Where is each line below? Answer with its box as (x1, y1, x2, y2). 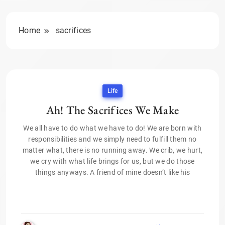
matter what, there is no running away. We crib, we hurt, (22, 146, 203, 155)
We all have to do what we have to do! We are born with (23, 124, 202, 133)
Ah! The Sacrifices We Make (46, 102, 179, 118)
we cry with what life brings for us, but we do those (30, 157, 195, 166)
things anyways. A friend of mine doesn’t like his (35, 168, 190, 177)
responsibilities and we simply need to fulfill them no (28, 135, 197, 144)
